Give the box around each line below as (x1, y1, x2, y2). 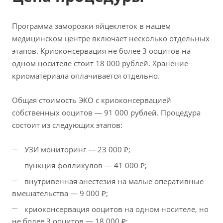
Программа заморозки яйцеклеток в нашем (12, 21, 171, 31)
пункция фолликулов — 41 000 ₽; (24, 160, 149, 171)
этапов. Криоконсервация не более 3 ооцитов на (12, 46, 191, 56)
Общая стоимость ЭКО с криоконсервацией (12, 95, 171, 106)
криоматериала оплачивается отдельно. (12, 71, 162, 81)
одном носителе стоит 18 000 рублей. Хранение (12, 58, 188, 69)
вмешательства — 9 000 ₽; (12, 188, 108, 199)
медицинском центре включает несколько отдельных (12, 33, 210, 44)
